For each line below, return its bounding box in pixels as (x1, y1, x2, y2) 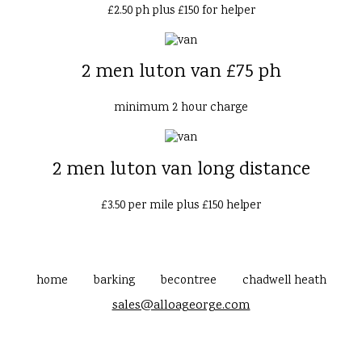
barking (93, 272, 135, 291)
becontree (160, 272, 217, 291)
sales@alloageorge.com (112, 297, 250, 316)
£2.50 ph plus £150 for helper (107, 2, 255, 20)
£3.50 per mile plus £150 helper (101, 197, 261, 216)
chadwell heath (242, 272, 326, 291)
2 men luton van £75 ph (81, 58, 281, 87)
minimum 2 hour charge (114, 99, 248, 118)
